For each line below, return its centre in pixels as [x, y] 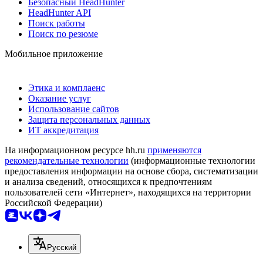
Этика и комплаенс [67, 87]
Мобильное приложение [54, 53]
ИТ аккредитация [63, 130]
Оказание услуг [60, 98]
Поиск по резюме [63, 33]
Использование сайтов [74, 109]
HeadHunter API [60, 12]
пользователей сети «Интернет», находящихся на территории [128, 192]
